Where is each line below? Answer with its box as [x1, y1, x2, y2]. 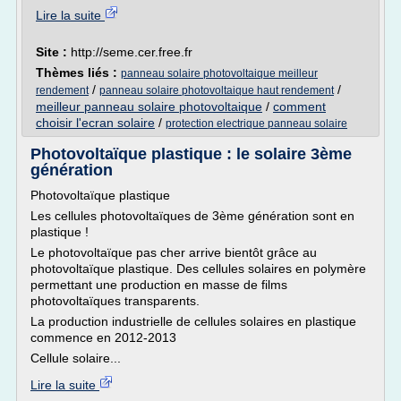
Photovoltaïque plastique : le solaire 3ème [30, 145, 352, 163]
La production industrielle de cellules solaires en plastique [30, 314, 356, 328]
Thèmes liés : [36, 65, 121, 80]
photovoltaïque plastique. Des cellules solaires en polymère [30, 261, 366, 276]
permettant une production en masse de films [30, 277, 287, 292]
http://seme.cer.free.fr [71, 45, 192, 59]
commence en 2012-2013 [30, 330, 176, 345]
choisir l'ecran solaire [36, 115, 155, 130]
